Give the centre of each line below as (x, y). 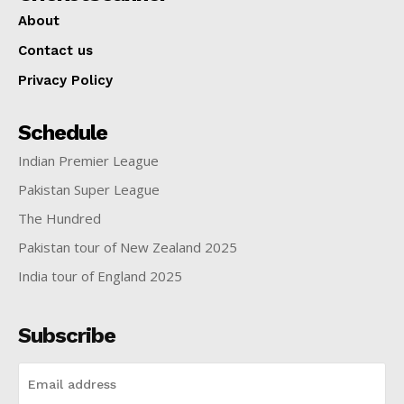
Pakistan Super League (89, 189)
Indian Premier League (88, 160)
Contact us (55, 50)
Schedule (63, 132)
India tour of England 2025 (100, 275)
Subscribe (67, 335)
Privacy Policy (65, 80)
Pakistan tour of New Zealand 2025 (128, 247)
